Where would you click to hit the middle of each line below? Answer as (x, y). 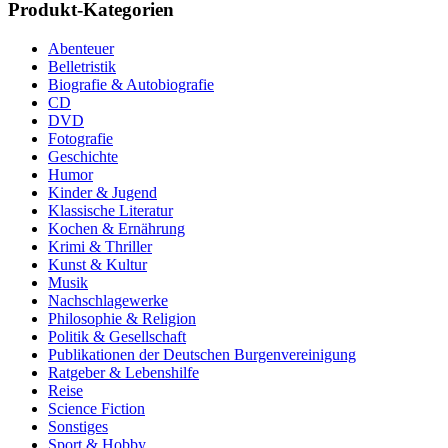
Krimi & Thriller (100, 246)
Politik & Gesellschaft (117, 336)
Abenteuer (81, 48)
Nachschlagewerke (108, 300)
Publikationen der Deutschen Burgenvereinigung (202, 354)
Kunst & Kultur (97, 264)
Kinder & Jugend (102, 192)
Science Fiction (96, 408)
